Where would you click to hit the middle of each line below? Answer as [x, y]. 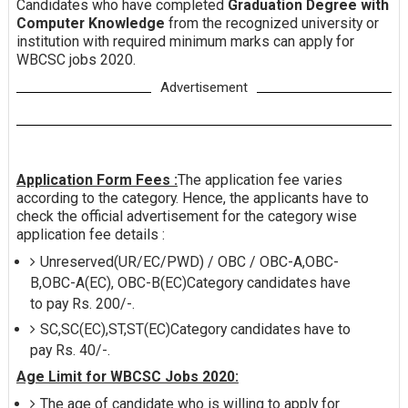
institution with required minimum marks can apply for [185, 42]
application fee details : [90, 235]
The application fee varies [260, 180]
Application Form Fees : [97, 180]
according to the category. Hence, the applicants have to [192, 199]
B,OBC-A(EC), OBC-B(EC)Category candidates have [190, 283]
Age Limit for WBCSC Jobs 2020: [127, 377]
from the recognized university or [273, 24]
